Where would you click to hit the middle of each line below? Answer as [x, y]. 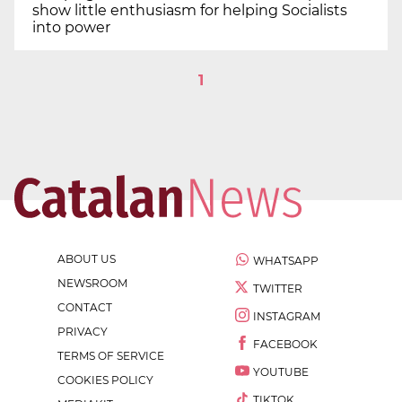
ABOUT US [87, 259]
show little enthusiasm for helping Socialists [190, 11]
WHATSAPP [286, 261]
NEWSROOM [92, 284]
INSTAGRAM [287, 317]
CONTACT [85, 308]
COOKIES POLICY [105, 380]
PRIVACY [83, 332]
